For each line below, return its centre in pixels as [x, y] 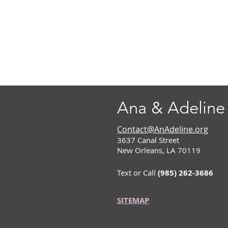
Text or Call [136, 173]
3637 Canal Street [148, 140]
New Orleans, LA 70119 [159, 150]
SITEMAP [133, 200]
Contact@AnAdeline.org [163, 129]
